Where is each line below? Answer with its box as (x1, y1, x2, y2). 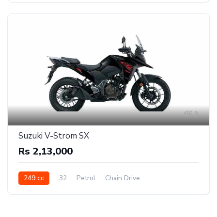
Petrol (77, 173, 95, 183)
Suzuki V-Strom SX (18, 130, 89, 141)
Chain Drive (105, 173, 140, 183)
